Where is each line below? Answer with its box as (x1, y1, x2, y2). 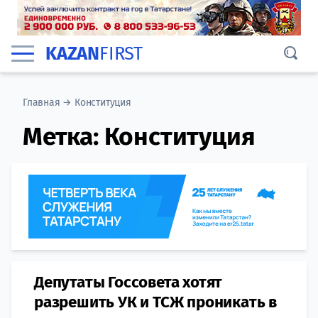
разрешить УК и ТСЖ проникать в (34, 292, 277, 312)
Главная (23, 97, 60, 109)
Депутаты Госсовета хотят (34, 273, 223, 292)
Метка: (23, 121, 104, 151)
